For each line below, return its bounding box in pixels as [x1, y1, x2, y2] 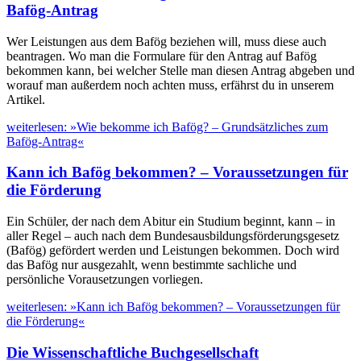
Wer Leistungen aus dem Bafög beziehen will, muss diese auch [6, 34, 326, 48]
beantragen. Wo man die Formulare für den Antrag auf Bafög [6, 48, 317, 63]
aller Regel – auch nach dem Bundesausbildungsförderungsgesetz [6, 229, 339, 243]
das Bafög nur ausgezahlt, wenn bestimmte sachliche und [6, 258, 297, 272]
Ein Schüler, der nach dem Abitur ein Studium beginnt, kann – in [6, 214, 335, 229]
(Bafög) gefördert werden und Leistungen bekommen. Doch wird [6, 243, 339, 258]
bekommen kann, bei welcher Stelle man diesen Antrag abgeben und [6, 63, 355, 77]
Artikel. [6, 92, 45, 106]
